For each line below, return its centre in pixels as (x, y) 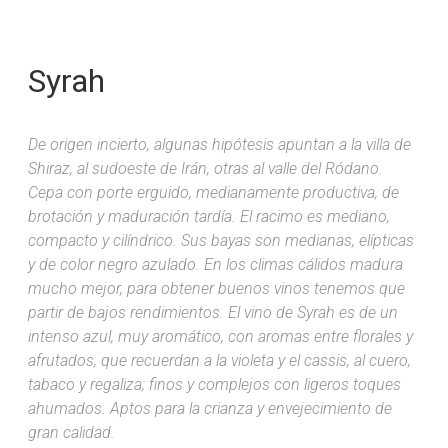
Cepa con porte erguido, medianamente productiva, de (213, 192)
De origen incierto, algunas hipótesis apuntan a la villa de (219, 144)
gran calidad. (71, 432)
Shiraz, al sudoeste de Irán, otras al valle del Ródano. (205, 168)
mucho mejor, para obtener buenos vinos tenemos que (216, 288)
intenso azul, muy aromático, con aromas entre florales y (220, 336)
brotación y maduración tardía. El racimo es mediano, (209, 216)
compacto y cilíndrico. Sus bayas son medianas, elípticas (221, 240)
